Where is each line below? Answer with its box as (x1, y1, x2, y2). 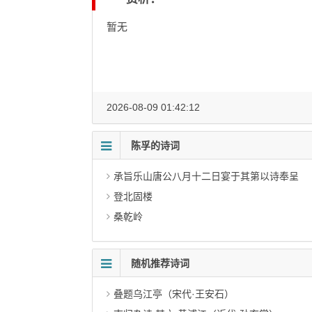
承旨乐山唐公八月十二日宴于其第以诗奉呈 (114, 171, 299, 182)
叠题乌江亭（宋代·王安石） (114, 288, 234, 299)
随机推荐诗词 (131, 258, 189, 269)
